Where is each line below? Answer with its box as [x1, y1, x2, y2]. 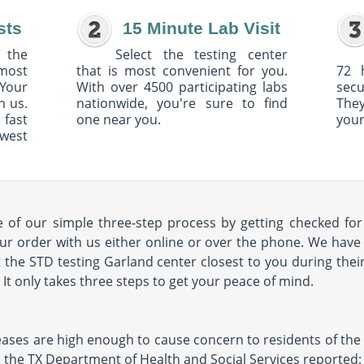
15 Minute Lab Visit [123, 19, 280, 38]
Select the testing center [115, 45, 288, 63]
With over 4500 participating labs [76, 78, 288, 96]
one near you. [76, 110, 161, 128]
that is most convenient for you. [76, 62, 288, 80]
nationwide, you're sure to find [76, 94, 288, 112]
